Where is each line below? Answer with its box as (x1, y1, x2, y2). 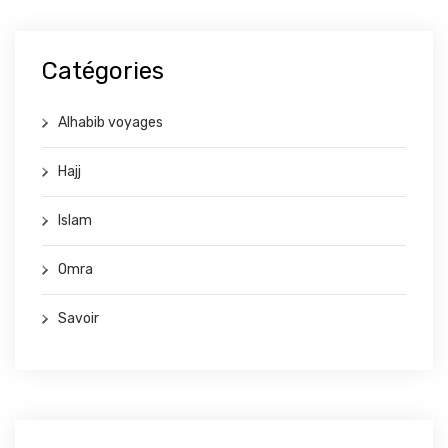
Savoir (58, 310, 99, 328)
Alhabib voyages (58, 114, 163, 132)
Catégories (42, 57, 164, 86)
